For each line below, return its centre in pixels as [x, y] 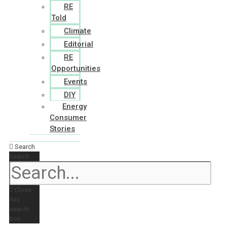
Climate [78, 31]
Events [75, 82]
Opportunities [76, 68]
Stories [62, 129]
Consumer [68, 118]
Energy [74, 106]
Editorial [79, 44]
